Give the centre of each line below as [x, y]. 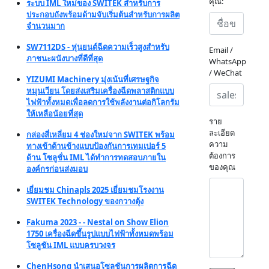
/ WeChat [225, 72]
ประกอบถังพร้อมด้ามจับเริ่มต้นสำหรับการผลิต [103, 14]
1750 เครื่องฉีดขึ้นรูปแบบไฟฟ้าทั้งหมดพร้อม [100, 233]
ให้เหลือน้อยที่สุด [55, 113]
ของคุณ [222, 167]
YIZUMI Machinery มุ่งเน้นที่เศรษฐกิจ [93, 79]
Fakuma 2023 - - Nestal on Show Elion [98, 222]
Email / [221, 50]
